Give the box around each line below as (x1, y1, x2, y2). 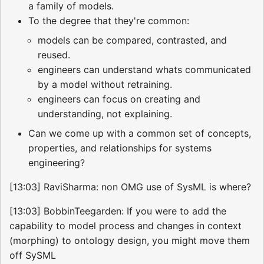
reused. (38, 49, 70, 61)
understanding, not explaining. (38, 108, 172, 120)
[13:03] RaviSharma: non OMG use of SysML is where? (9, 181, 251, 193)
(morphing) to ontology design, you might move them (9, 235, 250, 247)
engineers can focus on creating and (38, 93, 200, 105)
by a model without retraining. (38, 78, 172, 91)
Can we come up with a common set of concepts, (28, 127, 251, 140)
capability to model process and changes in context (9, 220, 242, 232)
